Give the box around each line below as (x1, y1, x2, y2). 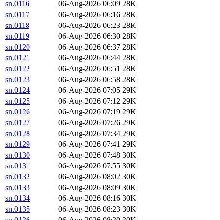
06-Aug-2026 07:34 (58, 129, 120, 138)
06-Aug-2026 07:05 (58, 86, 120, 95)
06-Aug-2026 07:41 (58, 140, 120, 149)
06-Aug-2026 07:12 (58, 97, 120, 106)
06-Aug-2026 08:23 (58, 205, 120, 214)
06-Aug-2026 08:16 (58, 194, 120, 203)
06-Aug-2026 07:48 (58, 151, 120, 160)
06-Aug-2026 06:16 (58, 10, 120, 19)
